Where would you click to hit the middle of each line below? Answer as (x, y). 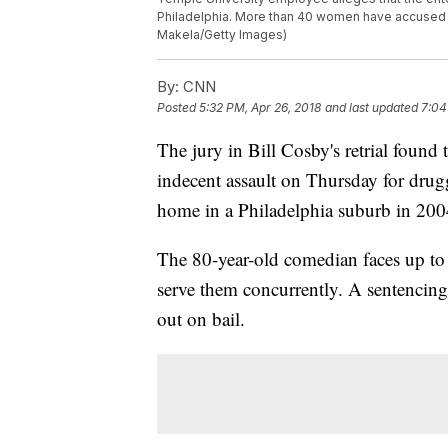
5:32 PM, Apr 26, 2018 (260, 108)
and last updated (371, 108)
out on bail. (201, 319)
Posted (178, 108)
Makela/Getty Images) (222, 35)
